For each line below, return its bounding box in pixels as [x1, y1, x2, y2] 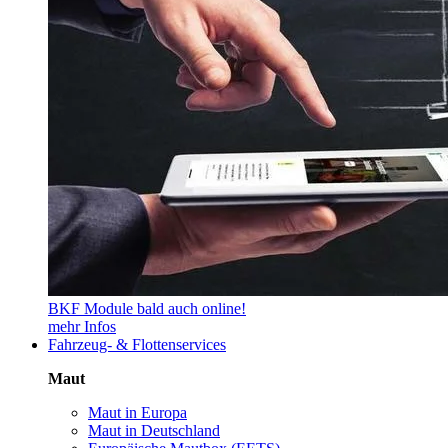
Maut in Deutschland [88, 422, 220, 439]
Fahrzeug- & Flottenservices [48, 336, 226, 353]
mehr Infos [48, 318, 116, 335]
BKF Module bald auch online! [48, 300, 246, 317]
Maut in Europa [88, 404, 187, 421]
